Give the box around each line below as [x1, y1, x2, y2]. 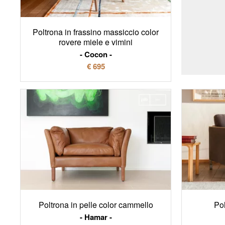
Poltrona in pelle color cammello [38, 198, 153, 210]
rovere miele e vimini [59, 36, 133, 48]
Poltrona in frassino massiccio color [33, 26, 159, 38]
